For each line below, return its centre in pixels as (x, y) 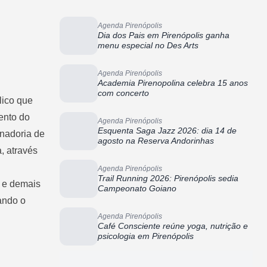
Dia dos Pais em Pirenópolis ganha (164, 35)
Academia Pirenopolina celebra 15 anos (173, 83)
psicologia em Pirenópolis (146, 236)
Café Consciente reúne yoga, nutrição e (173, 226)
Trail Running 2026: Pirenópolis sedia (168, 178)
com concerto (123, 93)
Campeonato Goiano (137, 188)
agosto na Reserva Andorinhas (156, 141)
